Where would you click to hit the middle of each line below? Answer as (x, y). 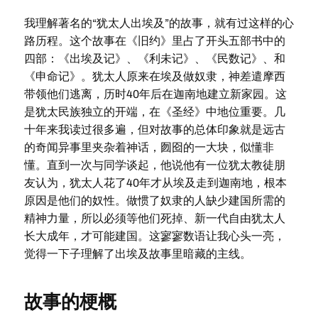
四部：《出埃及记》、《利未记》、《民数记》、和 (154, 59)
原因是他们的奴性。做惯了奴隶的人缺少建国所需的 (154, 201)
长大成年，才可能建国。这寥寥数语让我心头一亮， (154, 236)
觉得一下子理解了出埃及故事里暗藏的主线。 (137, 254)
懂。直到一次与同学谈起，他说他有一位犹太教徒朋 (154, 165)
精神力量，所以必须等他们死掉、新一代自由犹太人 (154, 218)
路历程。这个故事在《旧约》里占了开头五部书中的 (154, 41)
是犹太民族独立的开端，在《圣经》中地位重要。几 (154, 112)
